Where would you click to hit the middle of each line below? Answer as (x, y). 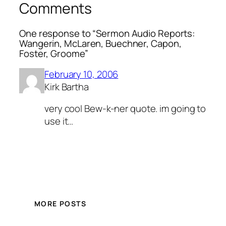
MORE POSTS (60, 204)
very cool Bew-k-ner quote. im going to (125, 109)
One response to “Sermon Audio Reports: (107, 34)
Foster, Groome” (54, 54)
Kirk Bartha (67, 87)
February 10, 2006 (81, 74)
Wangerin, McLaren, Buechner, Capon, (100, 44)
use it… (59, 121)
